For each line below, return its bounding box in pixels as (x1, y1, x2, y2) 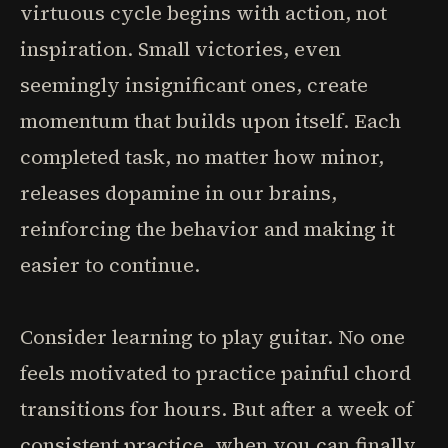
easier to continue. (20, 251, 200, 279)
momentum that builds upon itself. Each (20, 107, 401, 135)
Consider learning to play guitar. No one (20, 323, 405, 351)
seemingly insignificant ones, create (20, 71, 368, 99)
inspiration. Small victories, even (20, 35, 341, 63)
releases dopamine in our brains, (20, 179, 337, 207)
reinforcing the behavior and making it (20, 215, 395, 243)
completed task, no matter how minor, (20, 143, 384, 171)
